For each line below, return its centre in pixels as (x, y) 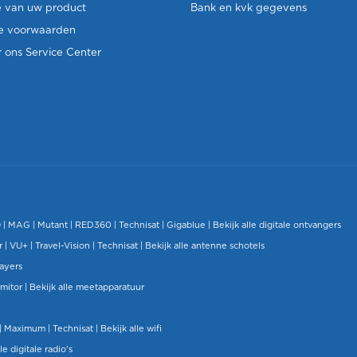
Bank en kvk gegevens (249, 8)
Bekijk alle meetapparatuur (87, 287)
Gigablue (186, 225)
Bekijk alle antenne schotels (205, 246)
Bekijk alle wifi (131, 329)
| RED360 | (93, 225)
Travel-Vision (63, 246)
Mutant (53, 225)
